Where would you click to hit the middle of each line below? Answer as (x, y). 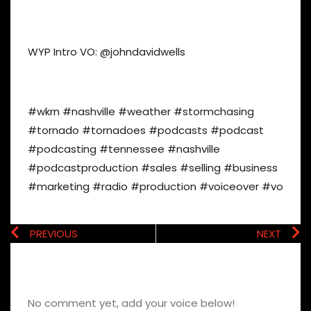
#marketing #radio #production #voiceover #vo (155, 186)
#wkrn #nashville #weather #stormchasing (141, 111)
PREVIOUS (54, 233)
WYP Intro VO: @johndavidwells (107, 51)
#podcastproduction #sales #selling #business (153, 167)
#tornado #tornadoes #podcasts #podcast (146, 130)
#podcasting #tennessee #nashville (124, 149)
